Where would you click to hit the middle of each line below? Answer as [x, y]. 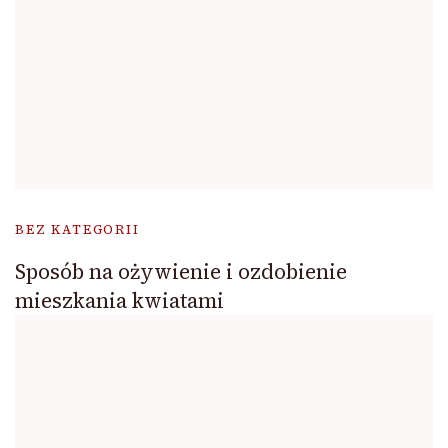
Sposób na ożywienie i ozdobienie [181, 271]
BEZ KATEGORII [77, 229]
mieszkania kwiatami [119, 300]
